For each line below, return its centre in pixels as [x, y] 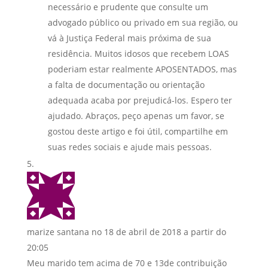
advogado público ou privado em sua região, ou [143, 22]
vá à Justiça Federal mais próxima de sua [129, 38]
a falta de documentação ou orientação [126, 84]
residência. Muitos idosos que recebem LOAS [138, 53]
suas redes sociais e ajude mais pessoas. [130, 147]
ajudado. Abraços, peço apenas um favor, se [136, 115]
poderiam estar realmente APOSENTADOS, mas [142, 69]
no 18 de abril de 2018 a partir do [159, 232]
